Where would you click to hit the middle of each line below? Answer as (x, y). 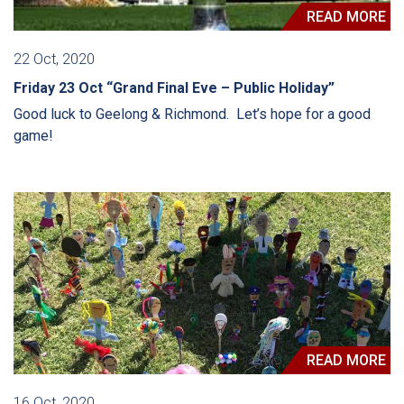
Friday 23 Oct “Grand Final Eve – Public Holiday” (174, 87)
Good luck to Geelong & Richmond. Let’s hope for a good (192, 114)
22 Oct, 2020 (54, 59)
